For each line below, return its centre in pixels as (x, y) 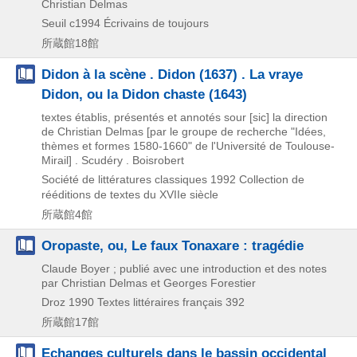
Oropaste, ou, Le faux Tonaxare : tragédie (173, 245)
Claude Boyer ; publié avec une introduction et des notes (184, 269)
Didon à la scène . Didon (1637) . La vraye (172, 74)
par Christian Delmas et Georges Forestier (149, 283)
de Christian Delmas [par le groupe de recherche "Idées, (184, 131)
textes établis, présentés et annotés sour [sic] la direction (184, 117)
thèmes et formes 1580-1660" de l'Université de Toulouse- (188, 146)
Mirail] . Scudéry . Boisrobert (113, 160)
